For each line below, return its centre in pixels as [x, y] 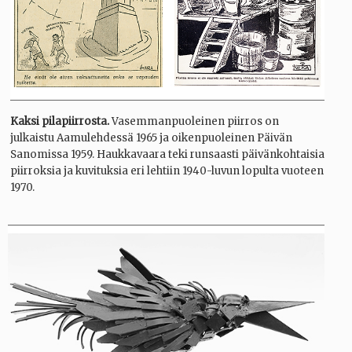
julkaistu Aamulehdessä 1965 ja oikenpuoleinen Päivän [151, 137]
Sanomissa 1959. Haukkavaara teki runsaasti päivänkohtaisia [167, 154]
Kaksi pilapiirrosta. [60, 121]
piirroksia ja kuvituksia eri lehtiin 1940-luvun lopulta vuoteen [167, 170]
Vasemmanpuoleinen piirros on [194, 121]
